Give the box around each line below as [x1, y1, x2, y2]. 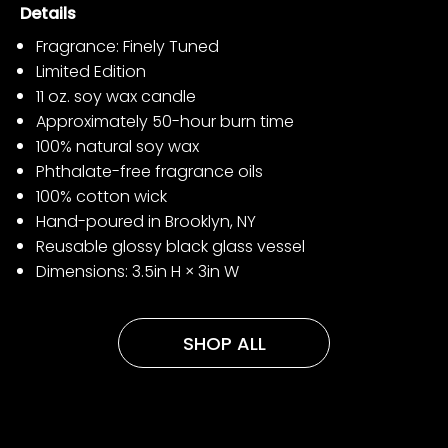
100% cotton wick [36, 185, 167, 208]
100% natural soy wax [36, 135, 199, 158]
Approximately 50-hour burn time [36, 110, 294, 133]
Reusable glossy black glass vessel [36, 235, 305, 258]
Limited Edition [36, 60, 146, 83]
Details [20, 2, 76, 25]
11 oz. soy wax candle [36, 85, 196, 108]
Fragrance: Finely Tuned [36, 35, 219, 58]
